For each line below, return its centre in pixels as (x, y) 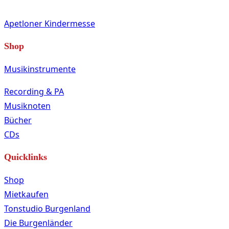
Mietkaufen (26, 194)
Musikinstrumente (40, 69)
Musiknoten (27, 106)
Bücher (18, 120)
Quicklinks (26, 157)
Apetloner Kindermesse (50, 23)
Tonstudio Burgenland (47, 208)
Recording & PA (34, 91)
